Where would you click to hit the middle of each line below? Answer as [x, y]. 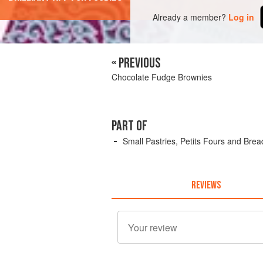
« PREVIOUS [136, 63]
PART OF [129, 126]
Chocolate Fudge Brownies [162, 77]
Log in [242, 17]
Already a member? [190, 17]
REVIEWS [206, 185]
